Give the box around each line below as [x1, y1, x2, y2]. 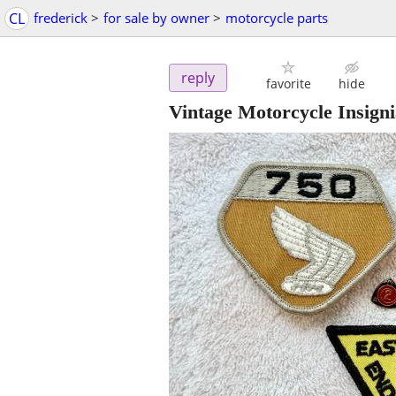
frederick [34, 9, 88, 27]
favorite [265, 75, 311, 93]
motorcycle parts [225, 9, 328, 27]
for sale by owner [103, 9, 209, 27]
